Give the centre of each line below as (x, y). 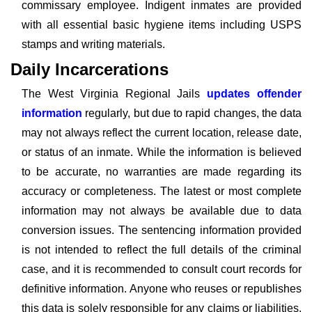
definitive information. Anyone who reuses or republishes (162, 289)
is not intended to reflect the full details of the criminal (162, 250)
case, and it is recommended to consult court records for (162, 269)
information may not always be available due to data (162, 211)
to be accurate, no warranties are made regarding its (162, 172)
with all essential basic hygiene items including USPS (162, 25)
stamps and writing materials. (93, 44)
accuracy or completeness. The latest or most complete (162, 191)
